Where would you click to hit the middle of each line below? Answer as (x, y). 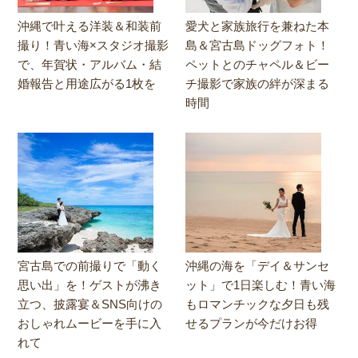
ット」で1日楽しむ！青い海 (261, 284)
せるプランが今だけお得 (252, 323)
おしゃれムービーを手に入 (90, 323)
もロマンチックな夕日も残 (258, 304)
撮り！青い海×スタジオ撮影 (93, 45)
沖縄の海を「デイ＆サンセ (258, 265)
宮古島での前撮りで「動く (90, 265)
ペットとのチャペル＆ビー (258, 64)
